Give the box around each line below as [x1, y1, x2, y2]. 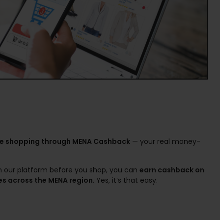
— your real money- [130, 137, 200, 146]
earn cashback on [139, 165, 204, 175]
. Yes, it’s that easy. [93, 175, 158, 185]
